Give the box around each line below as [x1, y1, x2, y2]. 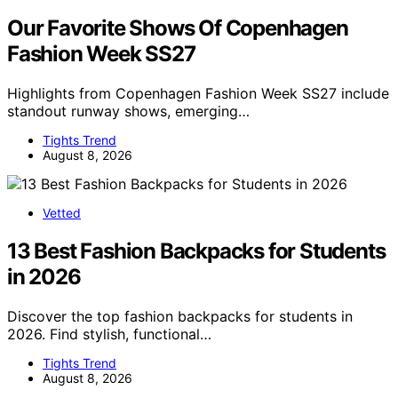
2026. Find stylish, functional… [7, 325, 211, 344]
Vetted [43, 205, 81, 221]
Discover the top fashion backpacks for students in [7, 307, 353, 326]
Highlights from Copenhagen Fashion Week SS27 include [7, 84, 389, 103]
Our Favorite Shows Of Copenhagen [7, 15, 348, 42]
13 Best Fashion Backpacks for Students [7, 238, 386, 265]
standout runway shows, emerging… [7, 102, 250, 121]
